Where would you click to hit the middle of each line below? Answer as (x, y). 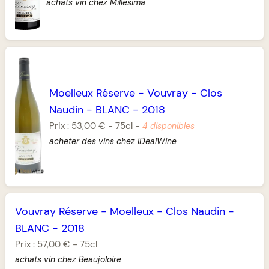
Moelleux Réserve (92, 93)
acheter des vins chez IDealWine (113, 141)
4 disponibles (169, 127)
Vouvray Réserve (56, 212)
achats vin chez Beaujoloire (68, 260)
